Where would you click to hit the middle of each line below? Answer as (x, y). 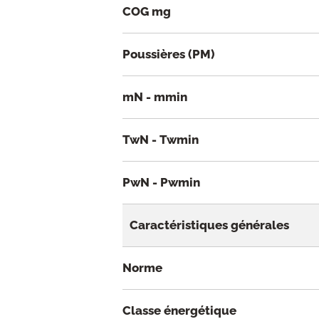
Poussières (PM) (169, 54)
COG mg (147, 12)
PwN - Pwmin (161, 183)
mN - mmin (155, 97)
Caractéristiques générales (209, 225)
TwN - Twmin (161, 140)
